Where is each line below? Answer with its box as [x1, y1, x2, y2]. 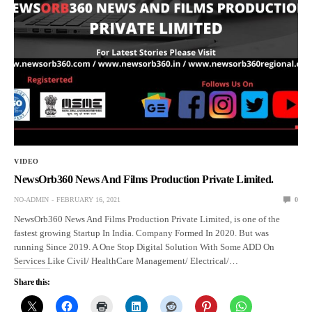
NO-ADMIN [14, 195, 49, 203]
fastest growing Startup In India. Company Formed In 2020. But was [14, 227, 270, 238]
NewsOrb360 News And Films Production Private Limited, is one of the [14, 213, 281, 224]
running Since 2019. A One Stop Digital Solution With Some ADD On [14, 241, 275, 252]
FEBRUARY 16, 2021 [56, 195, 120, 203]
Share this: [14, 276, 51, 287]
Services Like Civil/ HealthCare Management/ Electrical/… [14, 255, 239, 266]
